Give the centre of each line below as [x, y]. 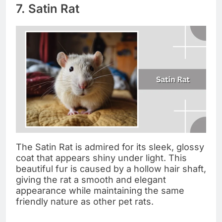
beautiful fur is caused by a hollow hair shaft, [111, 169]
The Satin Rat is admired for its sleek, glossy [110, 147]
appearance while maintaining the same [100, 191]
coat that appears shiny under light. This [101, 158]
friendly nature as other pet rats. [85, 202]
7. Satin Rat [48, 9]
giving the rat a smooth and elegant [91, 180]
